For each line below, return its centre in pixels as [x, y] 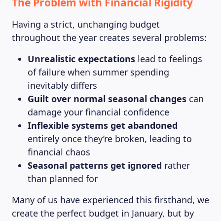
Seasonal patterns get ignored [95, 165]
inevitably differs [62, 85]
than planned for [63, 179]
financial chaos [59, 152]
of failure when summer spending [98, 72]
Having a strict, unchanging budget [86, 24]
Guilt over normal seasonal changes [107, 99]
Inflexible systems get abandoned [103, 125]
